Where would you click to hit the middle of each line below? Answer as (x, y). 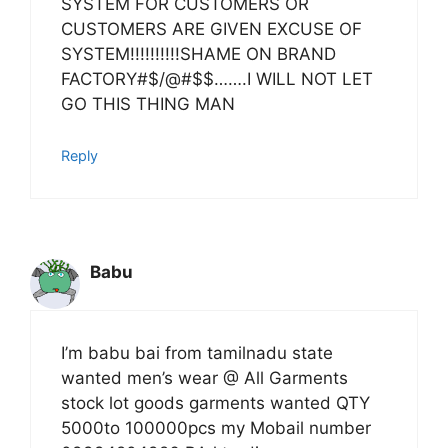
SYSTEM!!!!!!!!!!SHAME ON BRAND (198, 54)
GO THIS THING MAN (148, 104)
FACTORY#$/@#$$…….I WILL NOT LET (217, 79)
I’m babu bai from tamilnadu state (197, 353)
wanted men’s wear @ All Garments (204, 378)
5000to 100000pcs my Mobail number (216, 428)
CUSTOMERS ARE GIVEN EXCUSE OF (211, 29)
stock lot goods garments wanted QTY (215, 403)
